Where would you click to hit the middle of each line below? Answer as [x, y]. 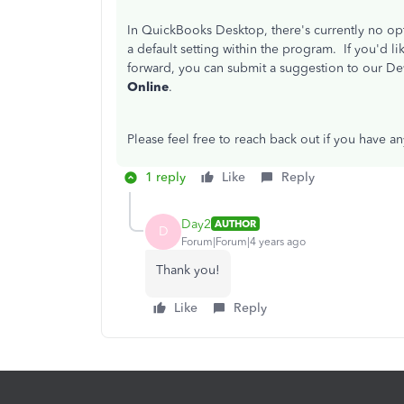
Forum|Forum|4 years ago [243, 241]
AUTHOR [235, 224]
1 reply [165, 177]
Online [148, 87]
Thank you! [188, 270]
